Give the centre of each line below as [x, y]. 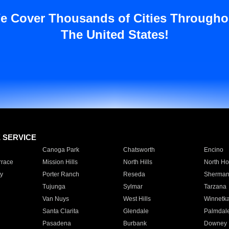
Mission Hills [60, 162]
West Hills [137, 199]
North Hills [138, 162]
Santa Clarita [60, 211]
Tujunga [54, 187]
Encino [213, 150]
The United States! [114, 35]
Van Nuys [55, 199]
